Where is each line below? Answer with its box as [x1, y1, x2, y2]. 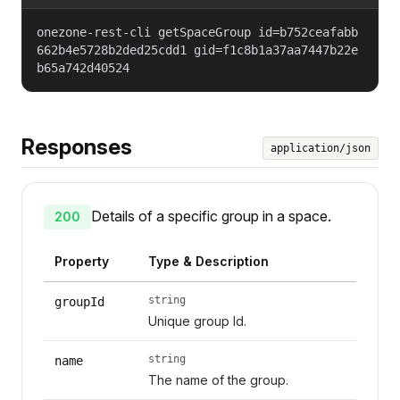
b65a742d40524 [37, 60, 129, 75]
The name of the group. [147, 371, 288, 387]
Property [54, 253, 109, 269]
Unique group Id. [147, 312, 246, 329]
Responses [21, 133, 132, 160]
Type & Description [147, 253, 269, 269]
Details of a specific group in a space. [91, 206, 331, 225]
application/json [271, 141, 371, 154]
